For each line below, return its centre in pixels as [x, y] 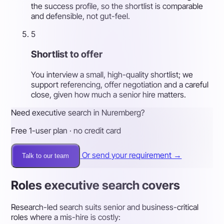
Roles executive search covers [96, 185]
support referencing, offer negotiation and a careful [120, 84]
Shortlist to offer [67, 54]
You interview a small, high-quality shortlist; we [112, 74]
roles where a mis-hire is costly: [66, 217]
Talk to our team [46, 155]
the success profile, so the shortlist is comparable [117, 6]
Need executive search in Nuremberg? [78, 112]
